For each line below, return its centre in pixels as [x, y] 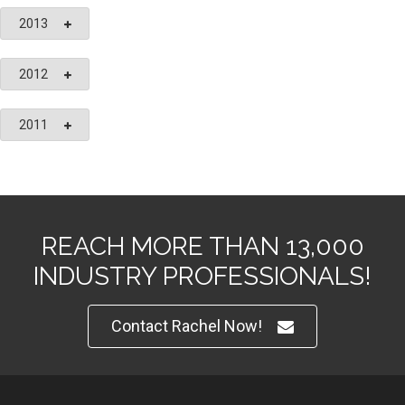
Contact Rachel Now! [187, 326]
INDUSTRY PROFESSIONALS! [202, 276]
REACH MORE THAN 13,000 [202, 246]
